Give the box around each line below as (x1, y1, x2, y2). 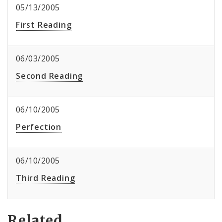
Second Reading (16, 70, 83, 82)
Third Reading (16, 172, 75, 184)
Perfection (16, 121, 61, 133)
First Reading (16, 19, 72, 31)
